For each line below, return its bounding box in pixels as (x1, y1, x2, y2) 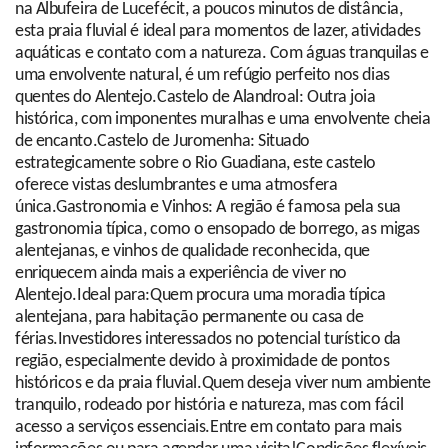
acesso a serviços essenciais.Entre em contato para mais (15, 418, 402, 438)
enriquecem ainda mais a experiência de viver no (15, 264, 347, 284)
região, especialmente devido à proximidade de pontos (15, 352, 390, 372)
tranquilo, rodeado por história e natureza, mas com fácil (15, 396, 404, 416)
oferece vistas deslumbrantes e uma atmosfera (15, 176, 338, 196)
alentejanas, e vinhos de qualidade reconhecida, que (15, 242, 371, 262)
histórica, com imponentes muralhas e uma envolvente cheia (15, 110, 431, 130)
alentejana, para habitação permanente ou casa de (15, 308, 364, 328)
